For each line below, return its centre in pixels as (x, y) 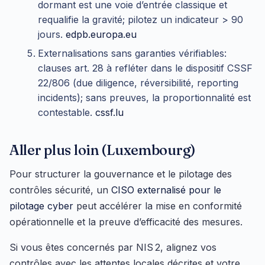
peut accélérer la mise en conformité (158, 206)
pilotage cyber (41, 206)
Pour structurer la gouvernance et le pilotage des (121, 174)
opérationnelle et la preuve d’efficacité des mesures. (126, 222)
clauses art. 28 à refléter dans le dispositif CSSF (145, 68)
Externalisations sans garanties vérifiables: (132, 53)
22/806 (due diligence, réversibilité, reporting (138, 83)
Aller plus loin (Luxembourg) (103, 150)
